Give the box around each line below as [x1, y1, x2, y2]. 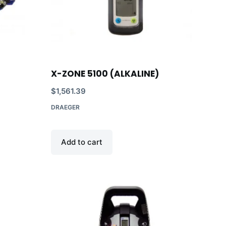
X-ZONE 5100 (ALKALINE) [50, 68, 159, 80]
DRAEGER [50, 103, 80, 111]
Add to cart [61, 137, 102, 147]
